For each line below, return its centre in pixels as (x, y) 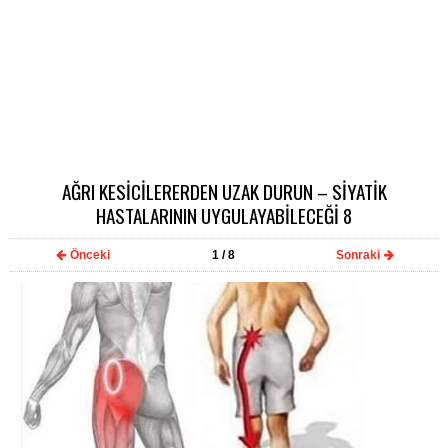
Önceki (89, 255)
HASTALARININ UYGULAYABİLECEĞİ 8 (224, 215)
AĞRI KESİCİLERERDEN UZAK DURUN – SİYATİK (224, 191)
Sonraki (358, 255)
